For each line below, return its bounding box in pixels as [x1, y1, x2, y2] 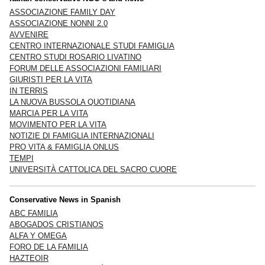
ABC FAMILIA [9, 208, 58, 218]
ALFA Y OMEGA [9, 231, 67, 240]
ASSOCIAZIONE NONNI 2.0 [9, 18, 108, 28]
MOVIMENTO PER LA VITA [9, 119, 106, 129]
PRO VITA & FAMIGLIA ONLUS [9, 142, 119, 151]
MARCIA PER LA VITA [9, 108, 88, 118]
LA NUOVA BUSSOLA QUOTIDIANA [9, 97, 135, 106]
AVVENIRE [9, 30, 49, 39]
